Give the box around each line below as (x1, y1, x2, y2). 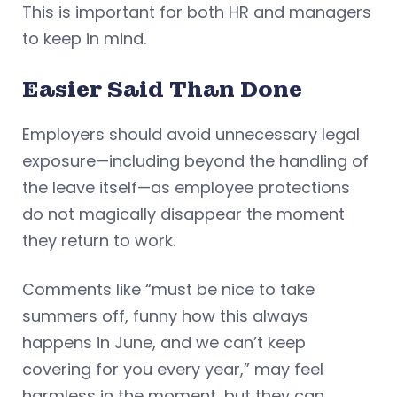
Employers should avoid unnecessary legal (22, 123, 360, 146)
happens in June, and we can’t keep (22, 331, 306, 354)
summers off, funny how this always (22, 305, 308, 328)
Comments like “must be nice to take (22, 278, 315, 301)
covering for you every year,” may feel (22, 358, 323, 381)
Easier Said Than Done (22, 75, 302, 104)
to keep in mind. (22, 27, 146, 51)
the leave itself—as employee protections (22, 176, 350, 199)
